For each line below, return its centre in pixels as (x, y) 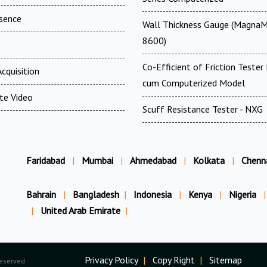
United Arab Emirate (80, 210)
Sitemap (225, 260)
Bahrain (42, 194)
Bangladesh (96, 194)
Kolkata (209, 160)
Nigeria (244, 194)
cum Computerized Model (194, 83)
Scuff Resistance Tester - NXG (203, 109)
